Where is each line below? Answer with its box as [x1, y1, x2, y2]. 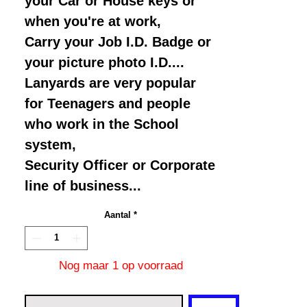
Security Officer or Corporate [25, 157, 215, 173]
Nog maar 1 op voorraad [58, 259, 183, 273]
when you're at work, [25, 13, 161, 29]
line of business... [25, 177, 141, 193]
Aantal [104, 209, 131, 220]
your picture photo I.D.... [25, 54, 184, 70]
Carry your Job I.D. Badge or [25, 34, 211, 49]
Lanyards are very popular [25, 75, 196, 90]
